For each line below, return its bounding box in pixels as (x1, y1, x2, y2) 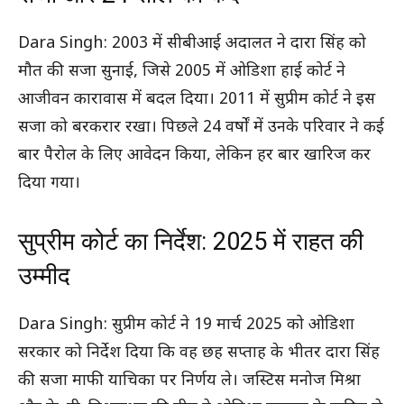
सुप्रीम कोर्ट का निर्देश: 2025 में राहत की (18, 226, 363, 256)
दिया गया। (18, 172, 80, 194)
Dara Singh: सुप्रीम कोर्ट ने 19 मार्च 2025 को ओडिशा (18, 314, 354, 335)
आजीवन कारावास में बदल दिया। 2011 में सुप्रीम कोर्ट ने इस (18, 88, 375, 110)
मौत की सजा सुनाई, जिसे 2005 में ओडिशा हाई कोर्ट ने (18, 60, 345, 82)
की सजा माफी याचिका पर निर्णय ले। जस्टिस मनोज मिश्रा (18, 370, 361, 391)
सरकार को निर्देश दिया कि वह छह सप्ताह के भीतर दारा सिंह (18, 342, 380, 363)
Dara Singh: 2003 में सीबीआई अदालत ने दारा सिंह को (18, 32, 366, 54)
